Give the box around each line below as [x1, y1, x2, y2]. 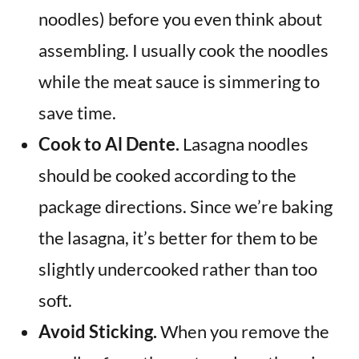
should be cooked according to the [38, 164, 296, 186]
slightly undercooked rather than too [38, 258, 317, 280]
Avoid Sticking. [38, 321, 157, 342]
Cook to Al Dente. [38, 133, 179, 155]
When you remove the [157, 321, 329, 342]
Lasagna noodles [179, 133, 309, 155]
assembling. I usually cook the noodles [38, 39, 329, 61]
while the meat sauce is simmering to [38, 71, 320, 92]
